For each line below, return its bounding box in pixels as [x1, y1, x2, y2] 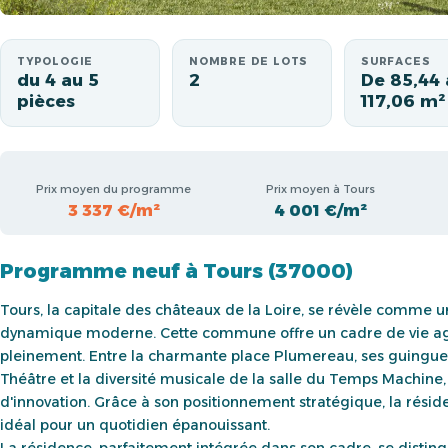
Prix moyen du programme [36, 181, 191, 196]
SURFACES [361, 55, 431, 68]
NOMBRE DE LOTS [189, 55, 309, 68]
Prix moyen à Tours [266, 181, 375, 196]
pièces [17, 91, 75, 111]
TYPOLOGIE [17, 55, 94, 68]
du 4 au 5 [17, 70, 99, 90]
